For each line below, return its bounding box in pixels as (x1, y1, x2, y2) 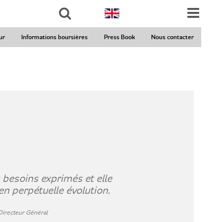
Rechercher (47, 27, 79, 34)
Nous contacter (151, 34, 194, 41)
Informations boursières (21, 34, 88, 41)
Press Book (104, 34, 135, 41)
